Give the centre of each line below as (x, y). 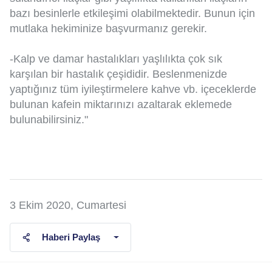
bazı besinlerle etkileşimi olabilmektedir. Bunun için (132, 14)
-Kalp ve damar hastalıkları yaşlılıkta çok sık (116, 59)
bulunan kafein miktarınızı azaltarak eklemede (121, 105)
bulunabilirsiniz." (49, 120)
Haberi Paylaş (71, 237)
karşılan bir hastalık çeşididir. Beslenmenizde (118, 74)
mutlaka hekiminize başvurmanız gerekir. (108, 29)
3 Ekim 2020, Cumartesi (68, 206)
